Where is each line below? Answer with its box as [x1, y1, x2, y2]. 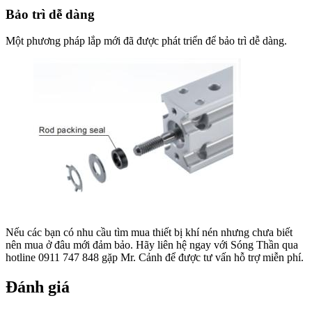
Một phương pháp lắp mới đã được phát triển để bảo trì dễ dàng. [6, 35, 287, 47]
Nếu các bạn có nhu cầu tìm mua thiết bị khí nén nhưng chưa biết [6, 226, 292, 239]
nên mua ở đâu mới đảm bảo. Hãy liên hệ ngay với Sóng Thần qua [6, 239, 298, 251]
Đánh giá [6, 278, 70, 297]
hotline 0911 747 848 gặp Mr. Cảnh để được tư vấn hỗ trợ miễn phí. [6, 251, 304, 264]
